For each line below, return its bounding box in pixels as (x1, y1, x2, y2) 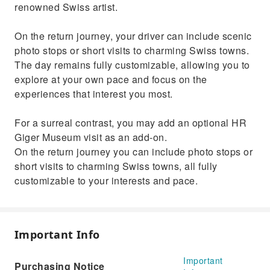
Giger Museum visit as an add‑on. (14, 130, 167, 144)
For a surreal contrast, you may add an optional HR (14, 116, 246, 130)
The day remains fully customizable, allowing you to (14, 58, 250, 72)
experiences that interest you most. (14, 87, 173, 101)
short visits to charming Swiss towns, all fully (14, 159, 218, 173)
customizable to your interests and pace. (14, 174, 198, 187)
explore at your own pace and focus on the (14, 72, 207, 86)
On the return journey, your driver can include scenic (14, 29, 252, 43)
